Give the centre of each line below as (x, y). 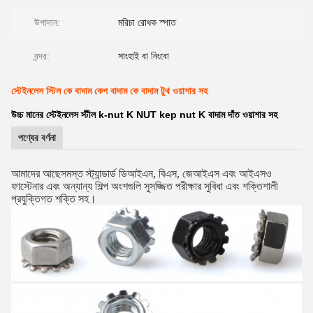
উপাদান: (47, 22)
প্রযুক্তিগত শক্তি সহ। (54, 199)
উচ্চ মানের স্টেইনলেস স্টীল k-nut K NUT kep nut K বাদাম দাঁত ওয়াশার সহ (144, 115)
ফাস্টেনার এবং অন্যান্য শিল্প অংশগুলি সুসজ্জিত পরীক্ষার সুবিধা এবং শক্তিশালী (145, 186)
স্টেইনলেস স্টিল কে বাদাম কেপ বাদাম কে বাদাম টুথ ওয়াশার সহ (109, 91)
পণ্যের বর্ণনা (37, 138)
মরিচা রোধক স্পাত (147, 22)
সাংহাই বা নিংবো (144, 56)
